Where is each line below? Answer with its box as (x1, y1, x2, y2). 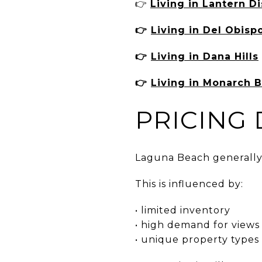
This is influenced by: (135, 178, 243, 189)
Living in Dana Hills (151, 50, 258, 62)
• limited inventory (135, 204, 230, 216)
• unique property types (135, 233, 259, 245)
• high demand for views (135, 219, 260, 230)
